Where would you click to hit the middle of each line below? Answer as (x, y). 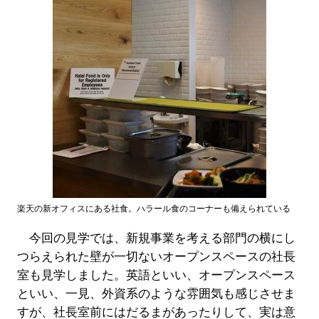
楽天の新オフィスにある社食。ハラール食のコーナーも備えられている (153, 208)
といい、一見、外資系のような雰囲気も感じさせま (156, 293)
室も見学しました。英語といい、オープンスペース (156, 275)
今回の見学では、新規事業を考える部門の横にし (156, 238)
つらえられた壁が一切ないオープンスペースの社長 (156, 256)
